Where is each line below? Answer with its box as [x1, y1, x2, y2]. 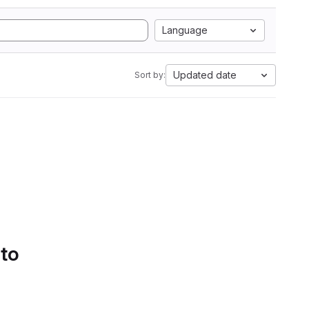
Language [162, 24, 208, 36]
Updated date [173, 69, 237, 81]
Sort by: [134, 70, 166, 80]
